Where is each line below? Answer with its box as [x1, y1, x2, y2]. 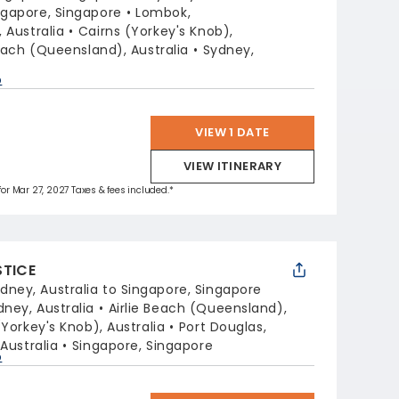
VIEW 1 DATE [195, 124, 270, 141]
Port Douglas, [178, 318, 267, 336]
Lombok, [135, 4, 191, 21]
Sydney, [202, 41, 255, 59]
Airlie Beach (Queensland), [108, 299, 288, 317]
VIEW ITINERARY [183, 158, 282, 175]
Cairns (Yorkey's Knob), [77, 22, 233, 40]
